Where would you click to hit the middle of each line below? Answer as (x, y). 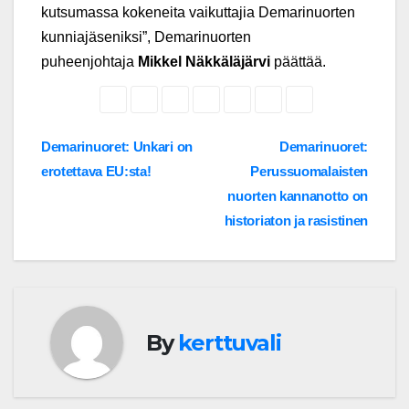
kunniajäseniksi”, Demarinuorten (146, 37)
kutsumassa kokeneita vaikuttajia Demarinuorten (198, 13)
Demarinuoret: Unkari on (117, 147)
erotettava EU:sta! (96, 172)
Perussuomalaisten (309, 172)
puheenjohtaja (89, 62)
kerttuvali (230, 342)
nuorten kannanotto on (298, 196)
